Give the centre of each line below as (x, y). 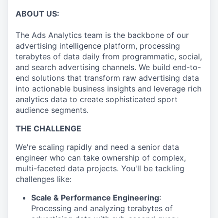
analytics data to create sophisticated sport (97, 99)
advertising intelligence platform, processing (98, 45)
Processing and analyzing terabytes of (102, 208)
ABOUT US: (37, 13)
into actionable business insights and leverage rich (109, 88)
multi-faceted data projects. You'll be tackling (100, 168)
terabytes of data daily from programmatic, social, (109, 56)
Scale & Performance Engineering (95, 197)
